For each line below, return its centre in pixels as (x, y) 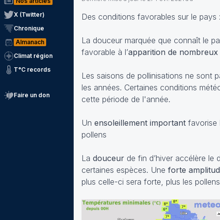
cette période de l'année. (126, 99)
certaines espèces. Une (125, 170)
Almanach (30, 42)
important (168, 123)
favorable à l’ (105, 52)
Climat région (33, 56)
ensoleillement (121, 123)
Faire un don (32, 95)
